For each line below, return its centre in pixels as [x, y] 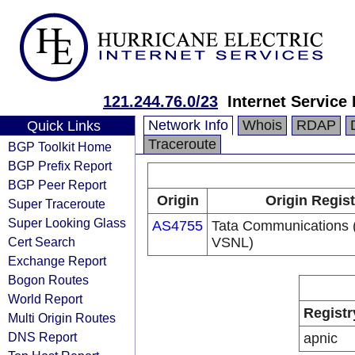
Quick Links [63, 126]
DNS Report [42, 337]
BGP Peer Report [57, 185]
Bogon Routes [48, 280]
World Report [45, 299]
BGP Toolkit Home [60, 147]
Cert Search [42, 242]
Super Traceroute [57, 204]
